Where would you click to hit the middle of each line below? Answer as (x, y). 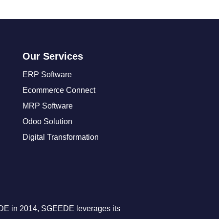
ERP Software (47, 75)
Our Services (53, 56)
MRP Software (48, 106)
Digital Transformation (61, 137)
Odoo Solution (47, 121)
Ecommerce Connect (59, 90)
